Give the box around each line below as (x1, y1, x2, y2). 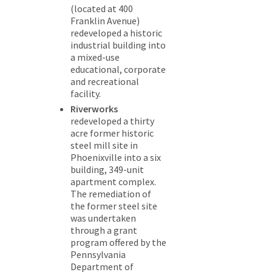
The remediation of (70, 188, 151, 200)
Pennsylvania (70, 248, 126, 261)
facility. (70, 87, 101, 100)
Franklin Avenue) (70, 15, 140, 27)
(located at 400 (70, 2, 133, 15)
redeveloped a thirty (70, 115, 154, 127)
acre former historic (70, 127, 154, 140)
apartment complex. (70, 175, 156, 188)
